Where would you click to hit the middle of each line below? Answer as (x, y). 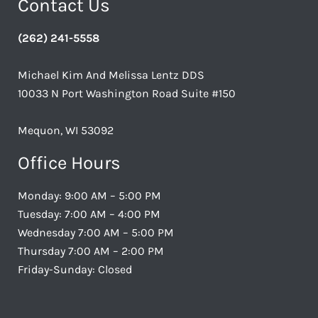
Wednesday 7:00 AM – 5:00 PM (96, 233)
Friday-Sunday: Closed (75, 270)
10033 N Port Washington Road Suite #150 (127, 94)
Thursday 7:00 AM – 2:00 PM (91, 251)
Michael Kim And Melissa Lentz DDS (111, 75)
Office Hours (69, 163)
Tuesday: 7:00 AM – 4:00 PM (89, 214)
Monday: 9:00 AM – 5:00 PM (89, 196)
